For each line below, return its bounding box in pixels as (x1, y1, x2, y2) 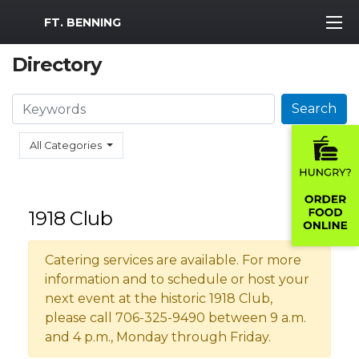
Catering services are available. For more (45, 252, 301, 268)
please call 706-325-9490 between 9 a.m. (45, 310, 306, 325)
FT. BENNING (44, 14, 121, 30)
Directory (12, 53, 101, 76)
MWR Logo (11, 10, 83, 26)
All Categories (30, 139, 102, 151)
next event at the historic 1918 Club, (45, 291, 272, 306)
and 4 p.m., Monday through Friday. (45, 329, 271, 345)
